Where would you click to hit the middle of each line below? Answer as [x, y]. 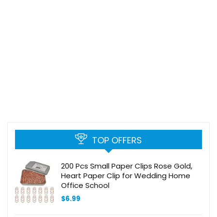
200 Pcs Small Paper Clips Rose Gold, [127, 166]
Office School [85, 185]
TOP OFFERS [117, 140]
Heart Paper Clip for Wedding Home [126, 175]
